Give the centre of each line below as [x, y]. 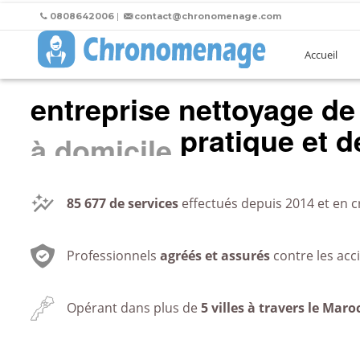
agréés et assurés [215, 256]
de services [142, 203]
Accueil [321, 55]
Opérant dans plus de [134, 308]
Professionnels [113, 256]
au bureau [100, 140]
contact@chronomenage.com [207, 16]
